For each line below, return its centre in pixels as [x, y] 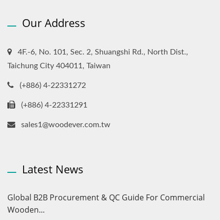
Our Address [54, 22]
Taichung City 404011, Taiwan [59, 66]
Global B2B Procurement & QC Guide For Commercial [106, 197]
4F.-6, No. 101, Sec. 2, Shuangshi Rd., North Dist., [103, 52]
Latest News [53, 169]
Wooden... [26, 209]
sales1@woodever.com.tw [66, 124]
